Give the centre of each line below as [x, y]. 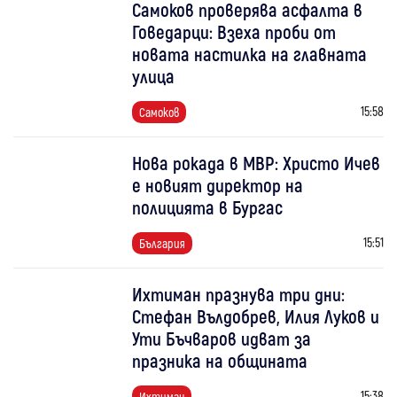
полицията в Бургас [208, 206]
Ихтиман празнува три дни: [239, 293]
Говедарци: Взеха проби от [234, 31]
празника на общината [220, 360]
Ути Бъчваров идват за [222, 338]
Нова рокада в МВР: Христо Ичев [257, 162]
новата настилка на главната [250, 53]
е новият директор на [218, 184]
